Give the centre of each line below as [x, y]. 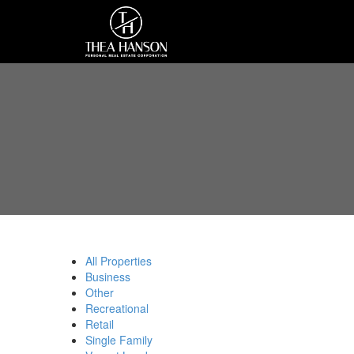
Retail [99, 324]
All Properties [118, 260]
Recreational [117, 308]
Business [107, 276]
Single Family [119, 339]
